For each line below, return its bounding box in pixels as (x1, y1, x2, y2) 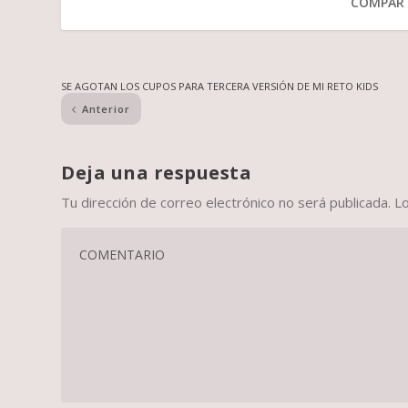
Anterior (82, 102, 131, 117)
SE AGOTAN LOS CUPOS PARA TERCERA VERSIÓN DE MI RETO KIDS (61, 79, 379, 94)
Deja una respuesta (61, 160, 252, 186)
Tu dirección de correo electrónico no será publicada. (61, 193, 392, 212)
